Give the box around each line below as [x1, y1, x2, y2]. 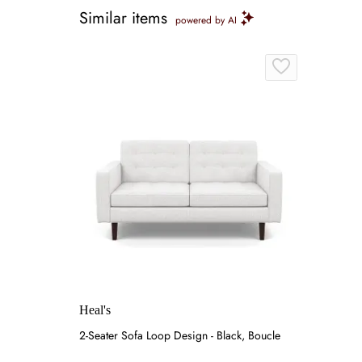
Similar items [79, 6, 167, 30]
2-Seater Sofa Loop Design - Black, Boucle [79, 327, 280, 343]
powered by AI [175, 13, 237, 27]
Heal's [79, 303, 111, 317]
